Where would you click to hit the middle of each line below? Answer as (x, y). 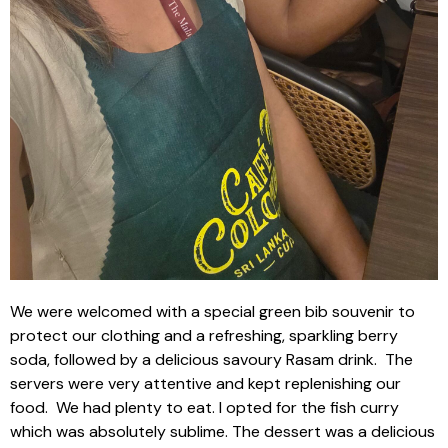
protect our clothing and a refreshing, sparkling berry (204, 335)
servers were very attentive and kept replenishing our (205, 383)
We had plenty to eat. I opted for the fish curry (227, 407)
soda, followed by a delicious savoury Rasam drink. (193, 359)
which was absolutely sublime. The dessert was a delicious (222, 431)
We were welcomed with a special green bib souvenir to (212, 311)
